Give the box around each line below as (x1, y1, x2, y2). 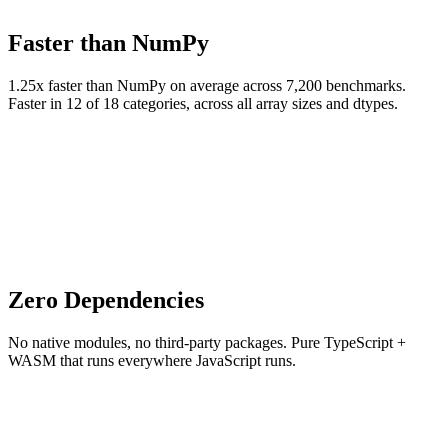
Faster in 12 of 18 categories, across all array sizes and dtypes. (8, 94, 398, 112)
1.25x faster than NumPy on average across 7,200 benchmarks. (8, 76, 406, 94)
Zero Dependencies (8, 286, 204, 313)
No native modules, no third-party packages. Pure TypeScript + (8, 333, 406, 351)
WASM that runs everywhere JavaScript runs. (8, 351, 296, 369)
